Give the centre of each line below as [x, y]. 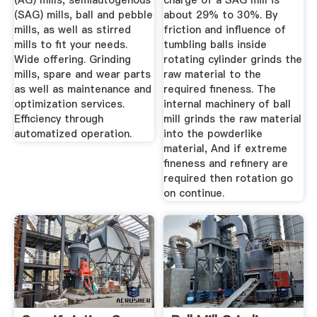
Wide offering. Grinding [72, 60]
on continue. [194, 194]
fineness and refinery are [226, 164]
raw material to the [213, 75]
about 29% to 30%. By [221, 15]
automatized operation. [73, 134]
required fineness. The [220, 90]
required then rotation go [229, 179]
